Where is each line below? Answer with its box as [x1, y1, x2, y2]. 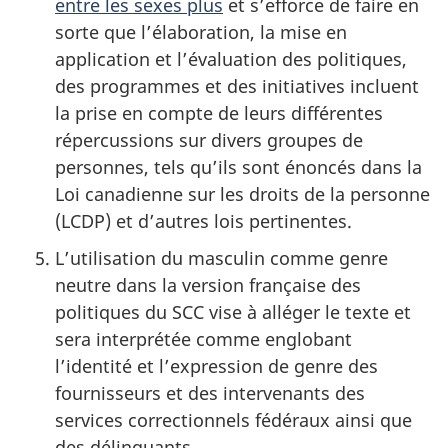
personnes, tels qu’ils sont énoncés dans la [55, 155, 422, 180]
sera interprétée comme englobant [55, 327, 352, 352]
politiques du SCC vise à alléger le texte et [55, 300, 411, 325]
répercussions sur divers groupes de [55, 128, 363, 153]
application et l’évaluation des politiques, [55, 47, 407, 72]
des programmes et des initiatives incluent [55, 74, 419, 99]
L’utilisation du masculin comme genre [55, 246, 388, 271]
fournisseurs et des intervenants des [55, 381, 365, 406]
